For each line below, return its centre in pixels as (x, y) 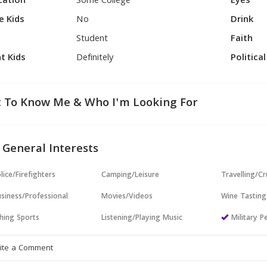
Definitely (95, 58)
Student (92, 39)
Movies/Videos (127, 197)
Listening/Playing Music (142, 218)
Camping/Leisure (131, 176)
